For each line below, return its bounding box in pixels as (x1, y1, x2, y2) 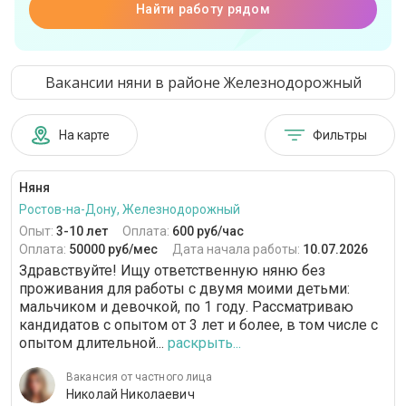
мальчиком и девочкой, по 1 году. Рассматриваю (19, 298, 353, 315)
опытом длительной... (19, 334, 164, 352)
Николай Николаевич (66, 387, 195, 401)
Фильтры (313, 128, 367, 142)
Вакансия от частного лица (66, 371, 212, 383)
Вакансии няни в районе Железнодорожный (44, 72, 362, 92)
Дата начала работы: (172, 242, 303, 256)
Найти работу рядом (135, 2, 271, 16)
